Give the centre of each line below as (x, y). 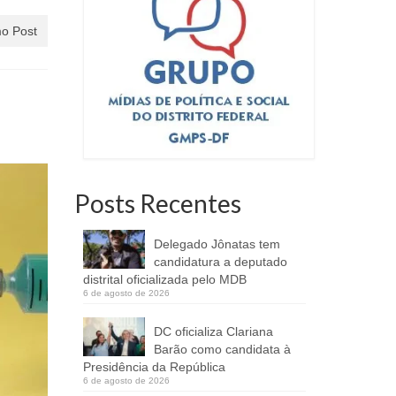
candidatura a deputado (220, 261)
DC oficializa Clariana (213, 331)
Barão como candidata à (222, 349)
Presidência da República (154, 366)
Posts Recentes (157, 203)
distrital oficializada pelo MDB (164, 279)
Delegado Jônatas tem (217, 244)
